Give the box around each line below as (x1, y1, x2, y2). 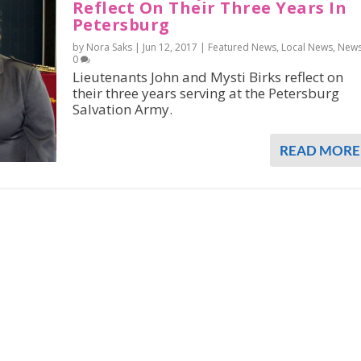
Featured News (207, 40, 276, 54)
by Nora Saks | (72, 40, 143, 54)
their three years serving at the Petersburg (72, 84, 339, 102)
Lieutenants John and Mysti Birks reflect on (72, 68, 343, 86)
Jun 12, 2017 (142, 40, 197, 54)
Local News (280, 40, 333, 54)
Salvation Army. (72, 100, 172, 118)
